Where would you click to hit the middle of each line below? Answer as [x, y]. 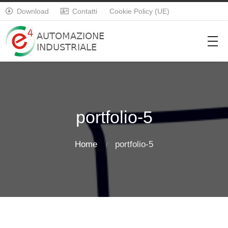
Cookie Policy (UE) [139, 11]
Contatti [84, 11]
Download [33, 11]
